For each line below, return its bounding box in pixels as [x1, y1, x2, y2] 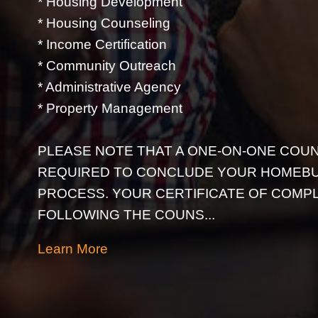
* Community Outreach [38, 57, 177, 73]
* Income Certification [38, 36, 168, 52]
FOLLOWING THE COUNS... [38, 207, 216, 222]
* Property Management [38, 100, 183, 116]
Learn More [38, 241, 109, 256]
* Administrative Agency [38, 79, 182, 94]
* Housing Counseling [38, 15, 171, 31]
